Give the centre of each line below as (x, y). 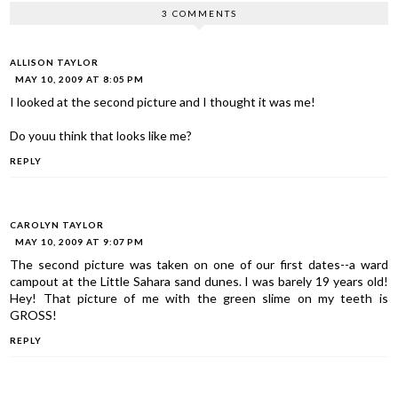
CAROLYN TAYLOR (57, 224)
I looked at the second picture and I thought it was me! (163, 102)
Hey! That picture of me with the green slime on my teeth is (199, 298)
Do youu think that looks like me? (101, 136)
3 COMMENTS (199, 14)
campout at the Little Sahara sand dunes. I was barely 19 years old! (199, 281)
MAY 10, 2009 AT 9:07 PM (80, 241)
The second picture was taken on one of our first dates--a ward (199, 264)
